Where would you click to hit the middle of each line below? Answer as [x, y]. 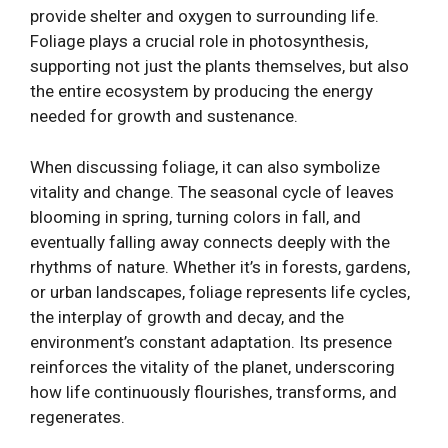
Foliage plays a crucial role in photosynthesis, [199, 41]
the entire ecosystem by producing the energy [201, 91]
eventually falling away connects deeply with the [210, 241]
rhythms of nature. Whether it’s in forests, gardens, [220, 266]
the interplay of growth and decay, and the [187, 316]
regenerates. [77, 416]
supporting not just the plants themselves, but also [219, 66]
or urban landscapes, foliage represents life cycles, [220, 291]
